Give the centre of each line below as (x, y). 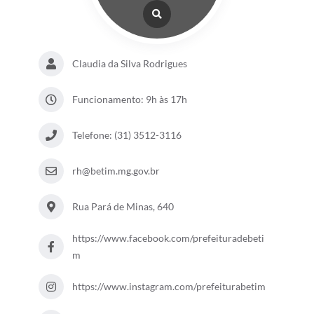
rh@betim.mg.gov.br (116, 170)
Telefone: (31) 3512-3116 (127, 135)
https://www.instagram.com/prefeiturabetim (169, 286)
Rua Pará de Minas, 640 (123, 206)
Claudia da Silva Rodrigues (129, 63)
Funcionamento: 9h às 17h (129, 99)
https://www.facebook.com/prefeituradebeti (168, 238)
